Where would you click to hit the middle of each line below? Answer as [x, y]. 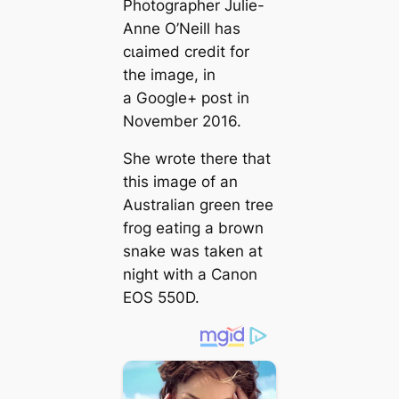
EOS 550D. [161, 298]
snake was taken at [192, 252]
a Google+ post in [186, 98]
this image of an [180, 182]
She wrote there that [196, 159]
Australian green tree [198, 205]
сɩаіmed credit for [186, 51]
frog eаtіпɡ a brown [193, 228]
